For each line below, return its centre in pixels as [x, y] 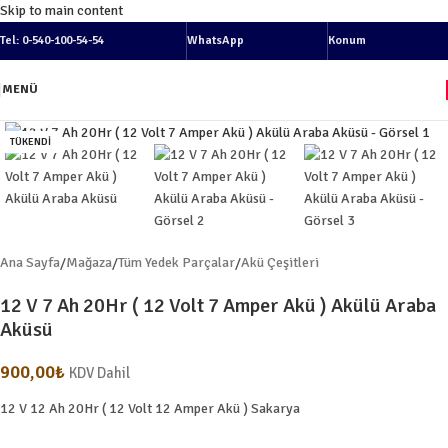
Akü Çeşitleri [280, 262]
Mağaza [89, 262]
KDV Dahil [99, 372]
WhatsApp [216, 40]
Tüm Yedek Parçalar [176, 262]
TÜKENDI [30, 142]
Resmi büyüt [95, 106]
